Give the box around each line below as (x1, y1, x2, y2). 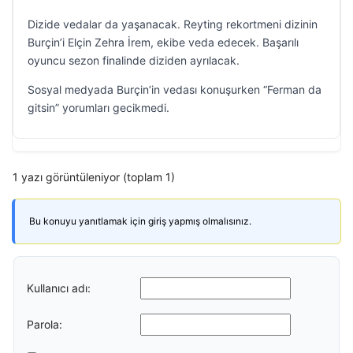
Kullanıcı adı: (27, 281, 91, 295)
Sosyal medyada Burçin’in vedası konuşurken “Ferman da (28, 83, 321, 96)
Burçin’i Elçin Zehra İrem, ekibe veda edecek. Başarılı (28, 35, 299, 49)
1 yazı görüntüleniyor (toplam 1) (13, 170, 175, 184)
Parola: (27, 317, 62, 331)
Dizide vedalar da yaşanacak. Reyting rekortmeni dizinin (28, 17, 318, 31)
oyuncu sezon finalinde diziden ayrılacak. (28, 54, 240, 67)
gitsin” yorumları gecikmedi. (28, 101, 169, 114)
